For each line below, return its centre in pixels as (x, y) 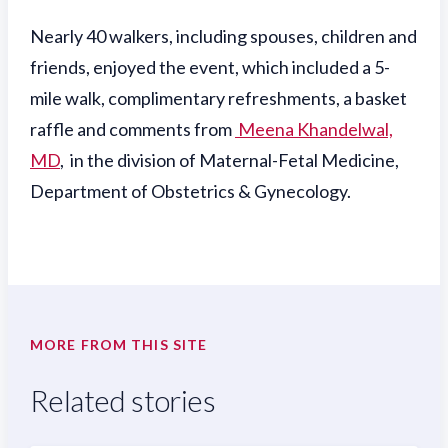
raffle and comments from (132, 129)
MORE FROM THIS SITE (119, 344)
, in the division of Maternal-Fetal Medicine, (229, 160)
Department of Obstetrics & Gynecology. (190, 191)
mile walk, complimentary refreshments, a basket (218, 98)
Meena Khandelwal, (314, 129)
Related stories (122, 400)
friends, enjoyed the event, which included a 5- (210, 67)
